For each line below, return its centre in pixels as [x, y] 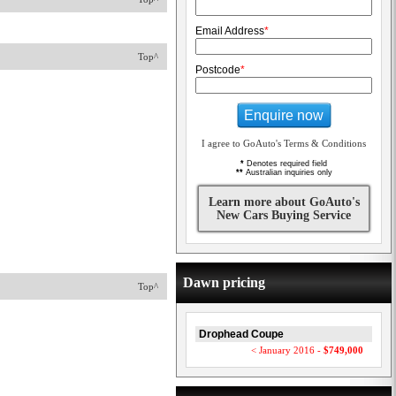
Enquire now [284, 115]
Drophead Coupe [241, 334]
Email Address [230, 31]
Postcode [218, 70]
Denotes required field [286, 164]
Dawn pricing [224, 282]
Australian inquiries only [287, 172]
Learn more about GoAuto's [284, 202]
